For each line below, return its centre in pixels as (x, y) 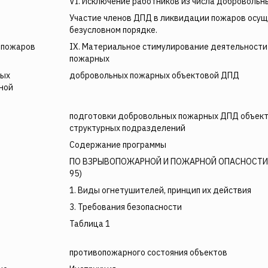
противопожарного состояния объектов (148, 252)
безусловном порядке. (113, 30)
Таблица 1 (90, 224)
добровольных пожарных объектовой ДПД (154, 75)
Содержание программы (118, 145)
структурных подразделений (127, 128)
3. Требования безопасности (126, 207)
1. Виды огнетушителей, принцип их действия (160, 190)
